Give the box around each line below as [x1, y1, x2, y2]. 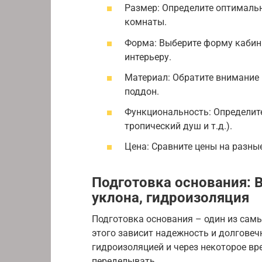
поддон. [125, 85, 159, 97]
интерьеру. [125, 51, 171, 63]
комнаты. [125, 16, 167, 28]
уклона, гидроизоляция [92, 189, 249, 206]
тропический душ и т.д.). [125, 120, 232, 132]
